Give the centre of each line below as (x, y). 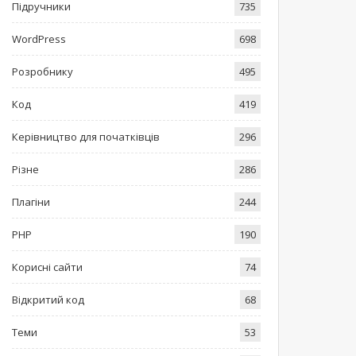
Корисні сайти (47, 267)
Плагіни (31, 201)
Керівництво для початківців (85, 136)
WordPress (39, 39)
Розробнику (42, 71)
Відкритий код (48, 299)
